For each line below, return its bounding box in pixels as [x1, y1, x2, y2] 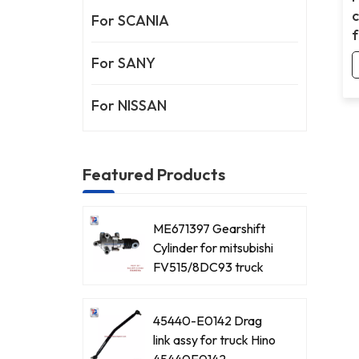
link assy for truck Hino [153, 332, 276, 349]
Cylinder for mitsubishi [153, 240, 274, 256]
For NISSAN [91, 95, 167, 115]
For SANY [91, 53, 156, 72]
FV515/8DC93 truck [153, 259, 264, 276]
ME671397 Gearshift [153, 220, 266, 237]
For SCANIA [91, 10, 170, 30]
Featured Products [83, 163, 226, 184]
